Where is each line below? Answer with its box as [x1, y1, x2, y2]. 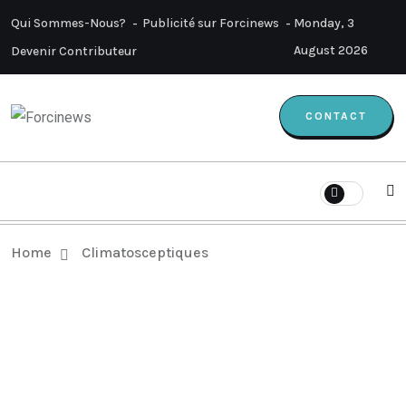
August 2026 [294, 43, 369, 58]
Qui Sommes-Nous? [11, 15, 126, 31]
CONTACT [305, 110, 367, 122]
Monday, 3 [294, 15, 355, 31]
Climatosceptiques [82, 244, 208, 261]
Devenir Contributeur [11, 43, 137, 59]
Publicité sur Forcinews [142, 15, 279, 31]
